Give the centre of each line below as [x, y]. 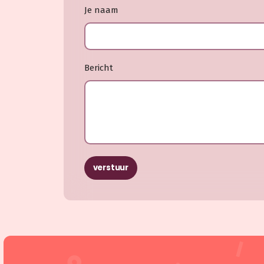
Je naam [101, 10]
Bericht [98, 67]
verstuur [111, 168]
